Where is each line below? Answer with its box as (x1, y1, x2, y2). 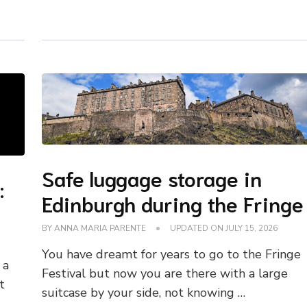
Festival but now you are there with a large (42, 265, 288, 282)
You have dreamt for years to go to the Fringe (42, 246, 302, 262)
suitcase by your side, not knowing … (42, 284, 246, 301)
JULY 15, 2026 (225, 223, 278, 234)
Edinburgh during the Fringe (42, 190, 304, 217)
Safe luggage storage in (42, 164, 262, 191)
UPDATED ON (170, 223, 226, 234)
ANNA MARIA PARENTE (54, 223, 147, 234)
